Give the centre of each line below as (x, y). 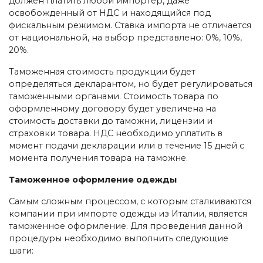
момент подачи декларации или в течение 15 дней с (127, 145)
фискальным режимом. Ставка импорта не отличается (130, 25)
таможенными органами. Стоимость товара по (114, 96)
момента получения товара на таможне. (98, 158)
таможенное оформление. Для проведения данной (126, 226)
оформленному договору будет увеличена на (112, 108)
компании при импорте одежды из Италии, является (128, 213)
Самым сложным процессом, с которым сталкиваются (130, 201)
